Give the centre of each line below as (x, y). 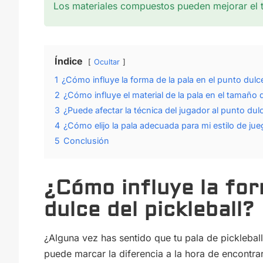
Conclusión (86, 141)
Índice (68, 61)
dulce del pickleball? (149, 210)
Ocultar (107, 62)
